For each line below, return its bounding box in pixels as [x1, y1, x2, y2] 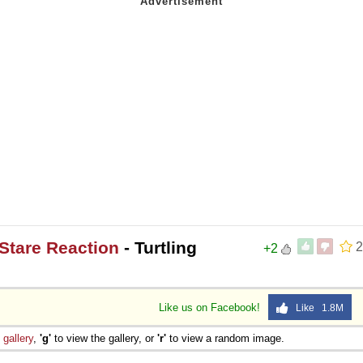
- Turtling [119, 237, 197, 257]
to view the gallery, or [51, 331, 157, 344]
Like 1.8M [288, 301, 344, 314]
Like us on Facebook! [159, 301, 263, 314]
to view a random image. [166, 331, 284, 344]
